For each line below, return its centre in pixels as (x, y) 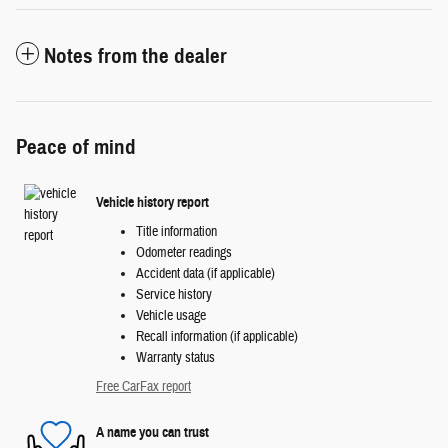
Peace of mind (76, 146)
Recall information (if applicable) (217, 336)
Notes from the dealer (135, 55)
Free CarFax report (143, 386)
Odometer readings (184, 252)
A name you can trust (152, 433)
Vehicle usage (171, 315)
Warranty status (175, 357)
